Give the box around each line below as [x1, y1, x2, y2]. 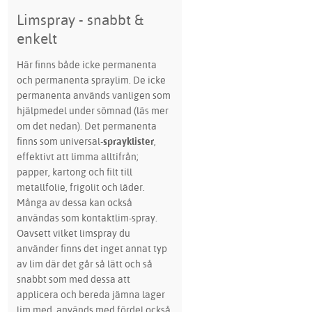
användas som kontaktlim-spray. [16, 211, 157, 225]
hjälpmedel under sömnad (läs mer [16, 104, 169, 118]
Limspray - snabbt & [16, 10, 143, 29]
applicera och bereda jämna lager [16, 288, 165, 302]
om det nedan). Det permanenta [16, 119, 157, 133]
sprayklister [102, 134, 154, 148]
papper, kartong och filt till [16, 165, 132, 179]
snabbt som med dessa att [16, 272, 130, 286]
